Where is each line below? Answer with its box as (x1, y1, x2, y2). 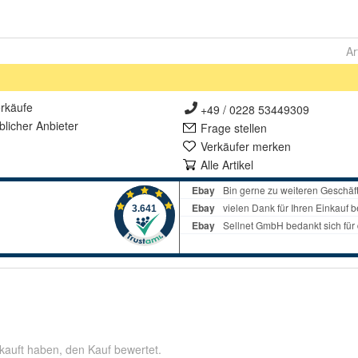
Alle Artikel (201, 157, 253, 173)
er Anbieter (22, 117, 78, 133)
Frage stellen (201, 120, 267, 136)
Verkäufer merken (201, 138, 291, 154)
